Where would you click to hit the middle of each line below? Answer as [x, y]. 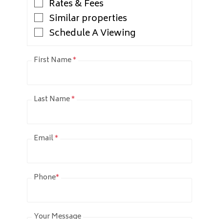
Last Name [53, 99]
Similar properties [88, 19]
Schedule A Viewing [92, 33]
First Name [53, 60]
